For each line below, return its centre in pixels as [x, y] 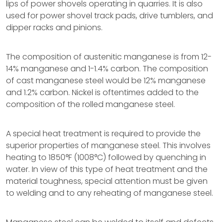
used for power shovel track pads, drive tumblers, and [110, 16]
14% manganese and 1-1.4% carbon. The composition [107, 69]
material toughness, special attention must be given [107, 181]
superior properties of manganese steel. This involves [108, 145]
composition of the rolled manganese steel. [90, 104]
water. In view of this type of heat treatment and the [107, 169]
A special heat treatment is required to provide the [103, 134]
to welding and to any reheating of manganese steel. [110, 193]
